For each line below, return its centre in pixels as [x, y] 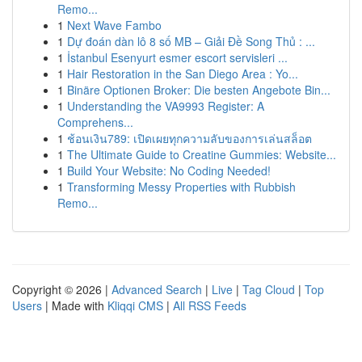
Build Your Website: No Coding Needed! [169, 170]
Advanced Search [157, 289]
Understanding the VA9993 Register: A [166, 106]
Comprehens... [95, 122]
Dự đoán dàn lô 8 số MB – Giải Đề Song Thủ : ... [191, 41]
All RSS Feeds [210, 305]
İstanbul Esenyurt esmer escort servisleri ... [177, 57]
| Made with [75, 305]
